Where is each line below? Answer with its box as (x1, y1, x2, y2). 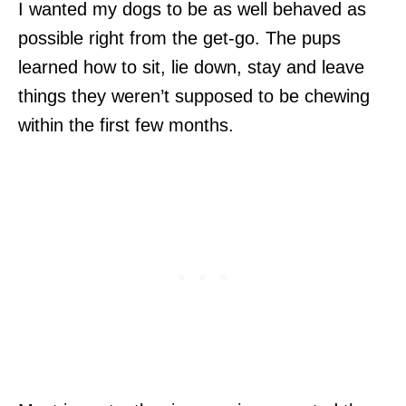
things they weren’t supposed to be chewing (18, 85, 370, 106)
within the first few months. (18, 114, 234, 135)
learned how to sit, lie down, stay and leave (18, 56, 364, 77)
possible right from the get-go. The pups (18, 27, 341, 48)
